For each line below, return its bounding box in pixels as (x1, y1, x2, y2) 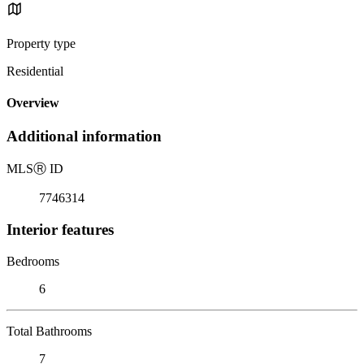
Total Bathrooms (6, 323, 92, 338)
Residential (6, 63, 63, 78)
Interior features (6, 220, 114, 238)
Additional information (6, 128, 162, 145)
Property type (6, 36, 76, 50)
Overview (6, 96, 59, 110)
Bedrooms (6, 253, 59, 268)
